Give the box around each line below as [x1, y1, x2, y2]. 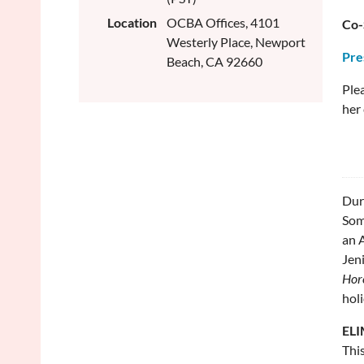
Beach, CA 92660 [167, 54, 262, 69]
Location [107, 15, 157, 30]
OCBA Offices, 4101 [167, 15, 279, 30]
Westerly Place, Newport [167, 34, 305, 50]
